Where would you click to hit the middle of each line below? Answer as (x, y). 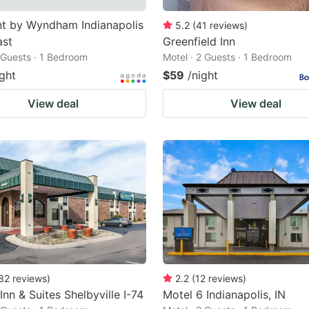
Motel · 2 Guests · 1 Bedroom (227, 57)
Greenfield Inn (199, 41)
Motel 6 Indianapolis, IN (224, 294)
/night (203, 75)
